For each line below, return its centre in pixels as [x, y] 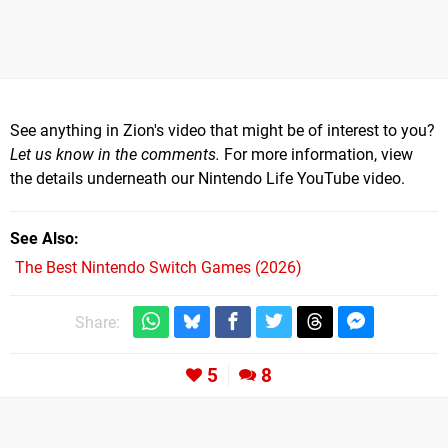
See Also [42, 238]
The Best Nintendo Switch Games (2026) [158, 267]
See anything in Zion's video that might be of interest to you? [222, 130]
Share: [97, 322]
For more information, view [316, 154]
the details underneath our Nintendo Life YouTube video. [207, 178]
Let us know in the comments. [115, 154]
